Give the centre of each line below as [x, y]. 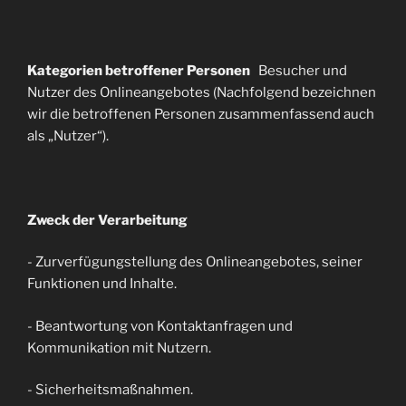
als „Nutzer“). [68, 135]
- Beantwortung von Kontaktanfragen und [160, 326]
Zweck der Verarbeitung [107, 220]
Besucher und [303, 70]
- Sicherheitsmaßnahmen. [110, 390]
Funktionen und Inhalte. [102, 284]
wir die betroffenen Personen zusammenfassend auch [201, 114]
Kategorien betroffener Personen [143, 70]
